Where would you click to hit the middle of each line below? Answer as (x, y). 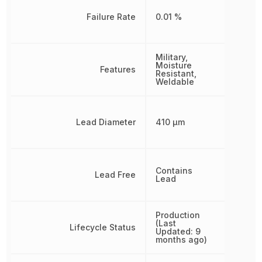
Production (178, 215)
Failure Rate (111, 17)
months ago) (182, 239)
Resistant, (176, 73)
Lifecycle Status (103, 227)
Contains (174, 170)
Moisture (174, 65)
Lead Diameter (106, 122)
